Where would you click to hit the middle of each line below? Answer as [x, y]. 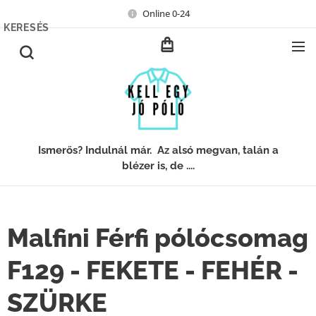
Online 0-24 [166, 13]
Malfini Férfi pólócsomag [158, 238]
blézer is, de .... [158, 166]
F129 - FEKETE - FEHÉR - [153, 270]
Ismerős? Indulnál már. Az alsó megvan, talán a [158, 150]
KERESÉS [26, 28]
